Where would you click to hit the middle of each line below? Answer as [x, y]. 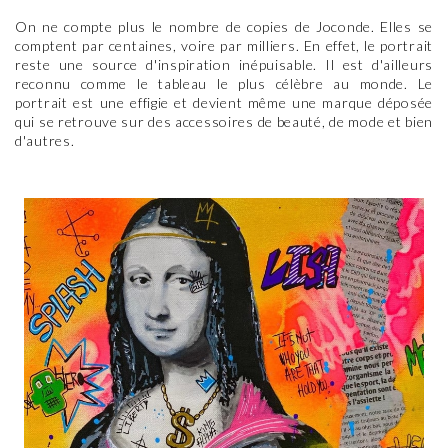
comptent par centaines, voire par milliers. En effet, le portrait [224, 45]
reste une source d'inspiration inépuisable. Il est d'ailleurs [224, 64]
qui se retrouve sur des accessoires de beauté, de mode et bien [224, 121]
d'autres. [45, 140]
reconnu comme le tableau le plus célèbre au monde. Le [224, 83]
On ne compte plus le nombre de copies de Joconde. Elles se [224, 26]
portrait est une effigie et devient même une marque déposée [224, 102]
